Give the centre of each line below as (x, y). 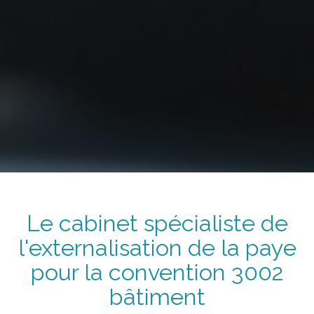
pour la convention (131, 273)
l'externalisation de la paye (157, 248)
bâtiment (157, 297)
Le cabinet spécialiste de (157, 224)
